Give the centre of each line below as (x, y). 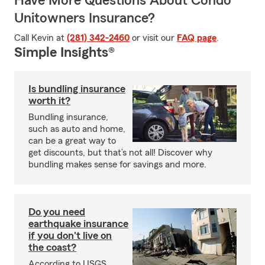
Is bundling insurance (77, 89)
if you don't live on (70, 235)
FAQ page (197, 38)
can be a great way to (72, 141)
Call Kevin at (41, 38)
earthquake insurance (78, 224)
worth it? (49, 101)
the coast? (52, 247)
